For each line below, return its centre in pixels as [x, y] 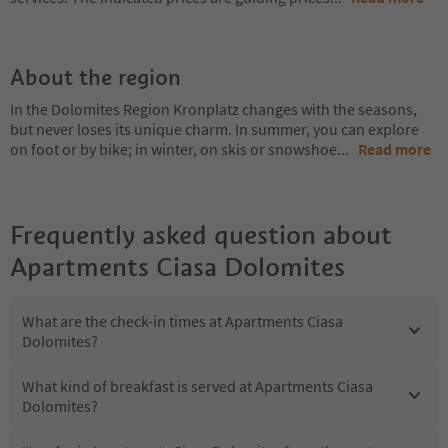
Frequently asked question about [201, 234]
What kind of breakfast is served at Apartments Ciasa [197, 385]
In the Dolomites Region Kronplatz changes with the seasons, [213, 108]
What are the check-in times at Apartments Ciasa [182, 320]
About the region [95, 76]
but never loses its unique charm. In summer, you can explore [214, 128]
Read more [394, 148]
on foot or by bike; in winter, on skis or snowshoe [173, 148]
